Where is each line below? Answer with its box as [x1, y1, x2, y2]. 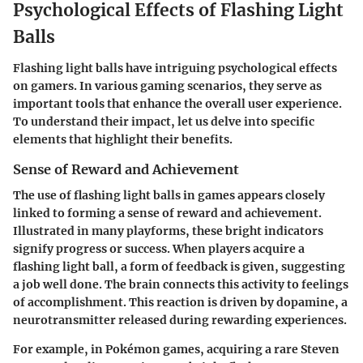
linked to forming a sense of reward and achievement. [13, 205, 322, 220]
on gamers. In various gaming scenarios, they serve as [13, 78, 322, 93]
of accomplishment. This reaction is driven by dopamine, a [13, 294, 348, 310]
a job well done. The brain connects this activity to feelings [13, 276, 348, 292]
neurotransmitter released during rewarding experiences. [13, 312, 347, 327]
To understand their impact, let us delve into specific [13, 113, 314, 129]
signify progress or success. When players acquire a [13, 241, 305, 256]
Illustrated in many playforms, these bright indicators [13, 223, 323, 238]
